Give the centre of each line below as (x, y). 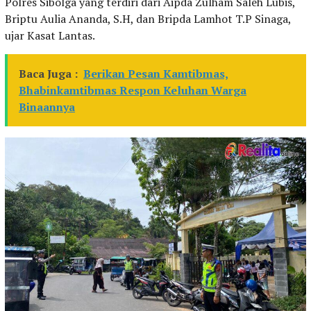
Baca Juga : (48, 73)
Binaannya (47, 107)
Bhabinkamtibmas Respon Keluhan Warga (133, 90)
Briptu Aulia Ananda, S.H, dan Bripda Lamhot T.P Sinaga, (148, 18)
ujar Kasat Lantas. (50, 35)
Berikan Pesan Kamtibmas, (156, 73)
